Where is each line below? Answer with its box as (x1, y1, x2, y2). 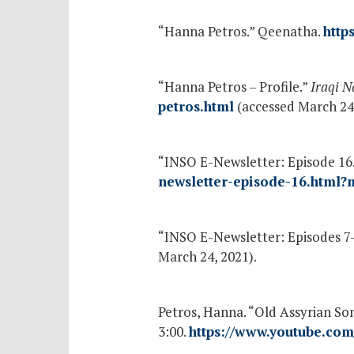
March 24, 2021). (157, 247, 257, 265)
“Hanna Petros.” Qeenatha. (157, 21, 323, 40)
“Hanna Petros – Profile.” (157, 77, 311, 96)
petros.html (157, 96, 234, 115)
